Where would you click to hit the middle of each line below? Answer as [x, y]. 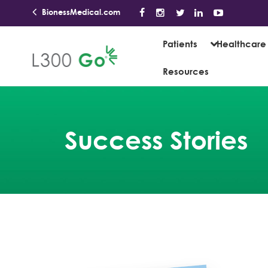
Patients [180, 44]
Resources [186, 71]
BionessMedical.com [80, 12]
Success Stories [156, 140]
